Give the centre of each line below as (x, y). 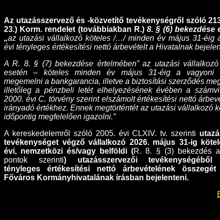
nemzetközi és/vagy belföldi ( (77, 151)
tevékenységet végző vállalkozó (65, 142)
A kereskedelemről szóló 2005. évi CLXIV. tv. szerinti (100, 134)
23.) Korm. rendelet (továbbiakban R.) (76, 29)
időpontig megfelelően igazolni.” (60, 117)
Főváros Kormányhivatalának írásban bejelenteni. (96, 178)
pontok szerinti (34, 160)
